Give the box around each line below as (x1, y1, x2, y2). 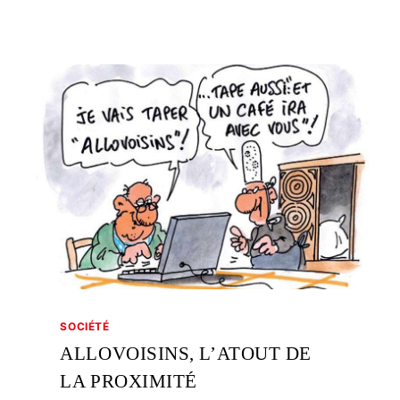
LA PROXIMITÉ (60, 370, 197, 392)
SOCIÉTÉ (60, 319, 110, 333)
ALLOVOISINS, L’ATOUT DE (60, 342, 312, 364)
